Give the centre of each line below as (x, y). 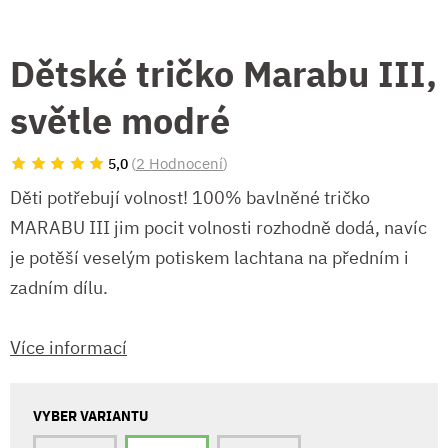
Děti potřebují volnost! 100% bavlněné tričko (190, 198)
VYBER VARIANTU (90, 416)
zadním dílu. (59, 288)
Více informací (68, 348)
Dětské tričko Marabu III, (223, 73)
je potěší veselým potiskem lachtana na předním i (209, 258)
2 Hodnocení (179, 163)
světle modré (120, 120)
